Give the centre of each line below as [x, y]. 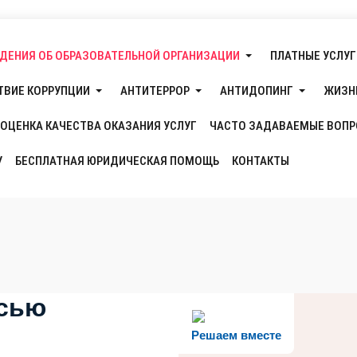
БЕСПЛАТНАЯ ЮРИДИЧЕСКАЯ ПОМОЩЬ [117, 161]
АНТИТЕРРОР [155, 91]
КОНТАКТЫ [261, 161]
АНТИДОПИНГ [257, 91]
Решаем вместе [236, 335]
